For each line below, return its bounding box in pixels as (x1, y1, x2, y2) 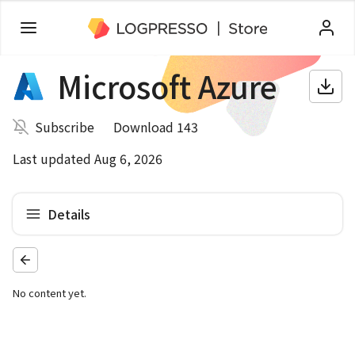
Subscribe (35, 117, 94, 136)
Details (48, 204, 90, 223)
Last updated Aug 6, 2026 (13, 149, 162, 168)
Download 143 (113, 117, 198, 136)
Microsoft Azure (57, 64, 277, 108)
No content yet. (13, 285, 86, 300)
